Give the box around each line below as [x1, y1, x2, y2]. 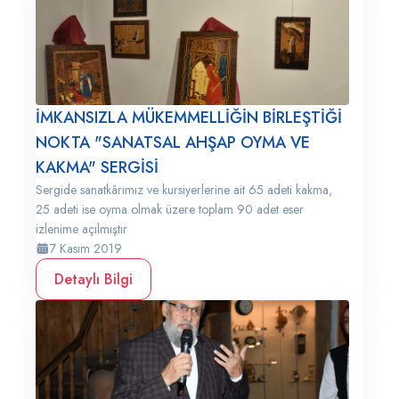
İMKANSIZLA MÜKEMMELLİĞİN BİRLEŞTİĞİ [36, 106, 342, 129]
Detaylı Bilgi [54, 269, 133, 289]
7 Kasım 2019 [50, 240, 122, 257]
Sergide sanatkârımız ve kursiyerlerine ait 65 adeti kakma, [36, 181, 332, 199]
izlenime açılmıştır [36, 220, 127, 238]
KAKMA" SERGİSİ [36, 156, 159, 179]
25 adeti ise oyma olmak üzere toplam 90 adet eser [36, 200, 304, 218]
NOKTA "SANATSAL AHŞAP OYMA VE [36, 131, 310, 154]
